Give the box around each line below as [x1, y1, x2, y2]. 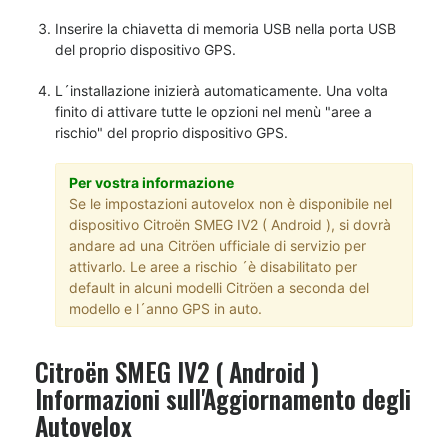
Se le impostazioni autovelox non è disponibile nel [68, 194, 392, 212]
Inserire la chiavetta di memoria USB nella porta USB [55, 20, 396, 37]
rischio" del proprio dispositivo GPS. [55, 124, 288, 141]
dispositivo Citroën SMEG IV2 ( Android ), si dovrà [68, 215, 391, 233]
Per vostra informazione [68, 173, 234, 191]
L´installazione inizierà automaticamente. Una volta [55, 82, 388, 99]
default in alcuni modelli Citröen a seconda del [68, 278, 369, 296]
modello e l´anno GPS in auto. [68, 299, 262, 317]
